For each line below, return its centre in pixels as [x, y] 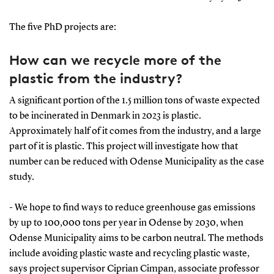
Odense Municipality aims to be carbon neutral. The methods [136, 238]
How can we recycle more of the [115, 60]
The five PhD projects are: [62, 27]
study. [21, 177]
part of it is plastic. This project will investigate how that [123, 146]
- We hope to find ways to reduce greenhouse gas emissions [132, 208]
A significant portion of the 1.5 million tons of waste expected [134, 101]
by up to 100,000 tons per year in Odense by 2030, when [126, 223]
